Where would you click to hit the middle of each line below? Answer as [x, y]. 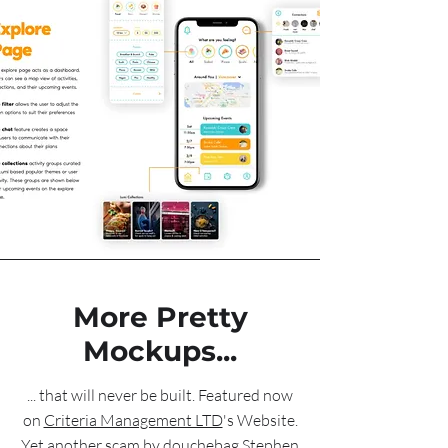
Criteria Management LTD [133, 420]
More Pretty [160, 317]
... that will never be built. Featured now [160, 395]
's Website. [260, 420]
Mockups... [160, 351]
